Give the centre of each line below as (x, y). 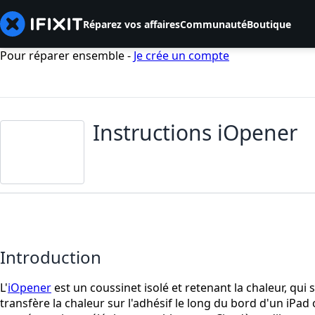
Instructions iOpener (195, 133)
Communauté (213, 24)
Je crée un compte (181, 56)
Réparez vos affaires (131, 24)
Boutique (269, 24)
